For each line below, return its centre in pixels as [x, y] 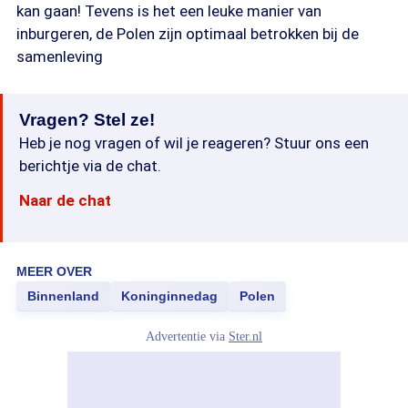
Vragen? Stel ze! [87, 120]
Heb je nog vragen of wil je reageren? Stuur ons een [194, 143]
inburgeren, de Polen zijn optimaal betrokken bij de [188, 34]
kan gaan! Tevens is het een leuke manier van [169, 11]
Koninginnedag [169, 296]
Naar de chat [65, 200]
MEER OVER [54, 271]
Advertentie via [187, 337]
